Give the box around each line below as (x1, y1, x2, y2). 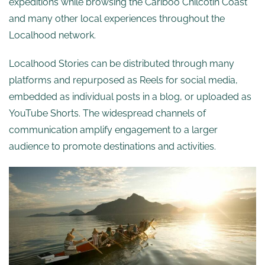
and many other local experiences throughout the (9, 13, 225, 25)
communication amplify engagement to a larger (9, 124, 218, 136)
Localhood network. (9, 30, 98, 41)
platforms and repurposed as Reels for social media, (9, 75, 238, 86)
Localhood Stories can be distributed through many (9, 58, 234, 70)
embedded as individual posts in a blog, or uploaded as (9, 91, 251, 103)
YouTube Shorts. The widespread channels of (9, 108, 206, 119)
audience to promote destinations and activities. (9, 141, 216, 153)
